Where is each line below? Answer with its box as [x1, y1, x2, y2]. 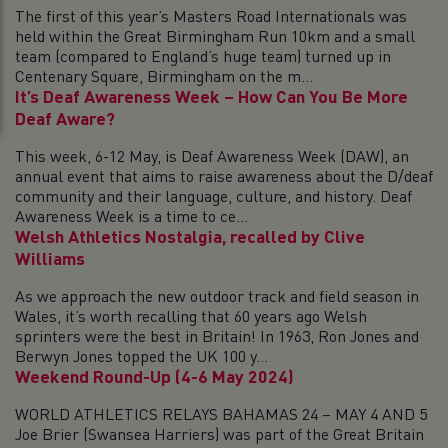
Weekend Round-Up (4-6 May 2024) [15, 370, 294, 387]
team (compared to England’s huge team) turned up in [15, 50, 391, 66]
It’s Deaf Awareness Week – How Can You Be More [15, 90, 408, 107]
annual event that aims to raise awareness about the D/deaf [15, 170, 433, 186]
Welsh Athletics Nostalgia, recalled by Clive [15, 230, 365, 247]
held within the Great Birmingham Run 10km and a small [15, 30, 415, 46]
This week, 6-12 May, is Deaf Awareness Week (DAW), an [15, 150, 409, 166]
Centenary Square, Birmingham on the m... [15, 70, 313, 86]
